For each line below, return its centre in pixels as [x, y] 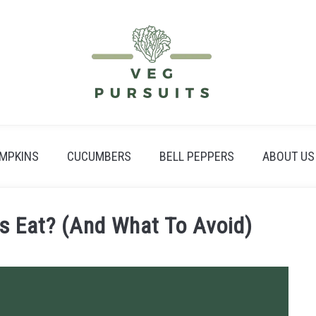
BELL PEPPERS [196, 156]
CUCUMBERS [99, 156]
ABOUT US [288, 156]
